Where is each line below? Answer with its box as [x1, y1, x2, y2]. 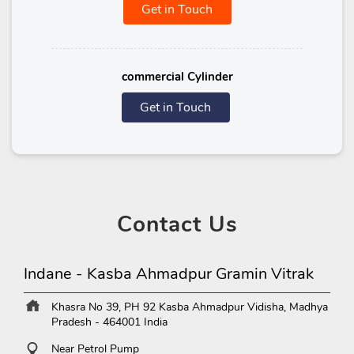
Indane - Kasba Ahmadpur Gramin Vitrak [24, 263, 314, 285]
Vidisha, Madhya [247, 299, 328, 315]
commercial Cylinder [121, 69, 233, 85]
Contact [116, 209, 201, 240]
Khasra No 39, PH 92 [51, 299, 156, 315]
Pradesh [51, 314, 95, 330]
